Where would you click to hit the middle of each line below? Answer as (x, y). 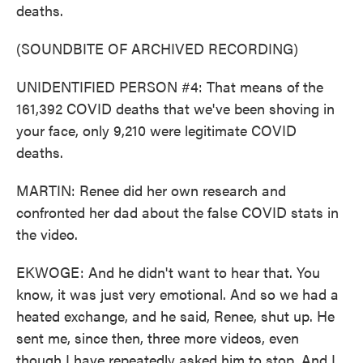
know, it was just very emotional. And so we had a (177, 294)
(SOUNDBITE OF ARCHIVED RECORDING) (157, 48)
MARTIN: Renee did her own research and (151, 190)
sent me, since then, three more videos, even (158, 337)
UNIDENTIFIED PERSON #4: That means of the (170, 86)
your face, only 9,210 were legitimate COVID (156, 130)
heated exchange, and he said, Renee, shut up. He (175, 316)
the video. (47, 234)
